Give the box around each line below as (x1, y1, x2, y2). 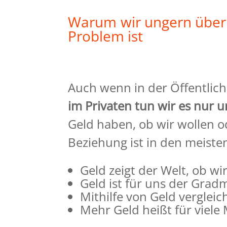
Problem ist (68, 26, 143, 46)
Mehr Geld (80, 201, 143, 218)
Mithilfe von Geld (80, 188, 179, 205)
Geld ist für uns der (80, 175, 192, 192)
